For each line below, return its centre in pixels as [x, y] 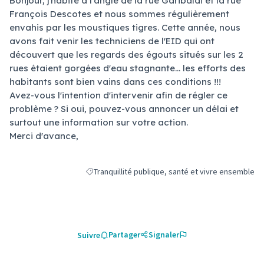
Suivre [88, 235]
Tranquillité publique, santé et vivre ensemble [174, 171]
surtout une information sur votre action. [99, 122]
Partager [124, 235]
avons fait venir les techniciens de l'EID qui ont [112, 41]
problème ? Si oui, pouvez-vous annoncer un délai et [124, 109]
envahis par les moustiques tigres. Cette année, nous [125, 27]
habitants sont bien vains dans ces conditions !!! [115, 82]
